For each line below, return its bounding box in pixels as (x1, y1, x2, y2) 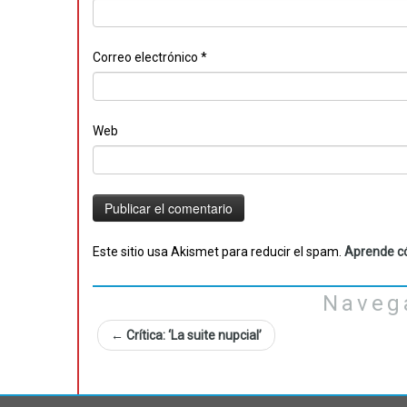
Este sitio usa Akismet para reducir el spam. (93, 244, 344, 259)
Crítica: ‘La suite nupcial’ (124, 328, 262, 342)
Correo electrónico (93, 50, 201, 65)
